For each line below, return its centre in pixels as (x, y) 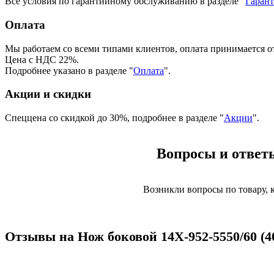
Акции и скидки (48, 94)
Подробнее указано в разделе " (69, 70)
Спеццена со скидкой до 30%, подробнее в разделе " (114, 118)
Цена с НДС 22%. (42, 59)
